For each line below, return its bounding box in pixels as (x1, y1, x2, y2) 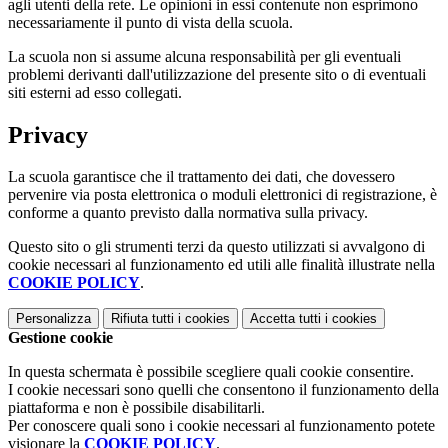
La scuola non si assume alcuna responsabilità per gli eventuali (8, 47, 401, 65)
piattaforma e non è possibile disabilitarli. (8, 399, 265, 417)
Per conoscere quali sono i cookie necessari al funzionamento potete (8, 417, 435, 435)
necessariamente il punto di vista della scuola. (8, 13, 293, 31)
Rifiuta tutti (111, 311, 174, 327)
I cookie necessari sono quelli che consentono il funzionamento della (8, 381, 439, 399)
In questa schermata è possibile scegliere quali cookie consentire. (8, 363, 414, 381)
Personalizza (16, 311, 91, 327)
